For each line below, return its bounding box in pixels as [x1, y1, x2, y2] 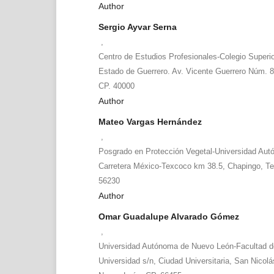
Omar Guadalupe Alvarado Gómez [98, 211, 239, 221]
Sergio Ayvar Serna [98, 22, 177, 32]
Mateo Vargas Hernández [98, 117, 202, 127]
